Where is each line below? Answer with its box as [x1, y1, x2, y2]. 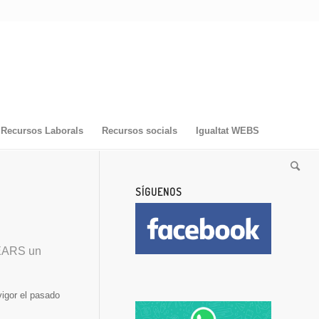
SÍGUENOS [135, 185, 182, 198]
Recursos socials [101, 125, 177, 136]
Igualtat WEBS [195, 125, 259, 136]
